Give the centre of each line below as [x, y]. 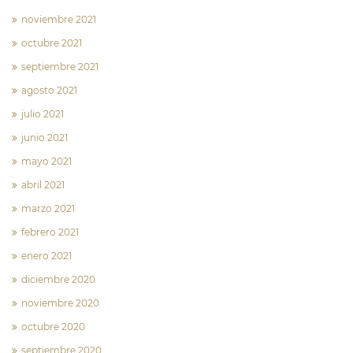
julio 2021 [43, 113]
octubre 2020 [53, 326]
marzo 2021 [48, 208]
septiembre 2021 [60, 66]
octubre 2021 [52, 43]
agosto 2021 [49, 90]
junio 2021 [45, 137]
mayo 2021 [46, 161]
